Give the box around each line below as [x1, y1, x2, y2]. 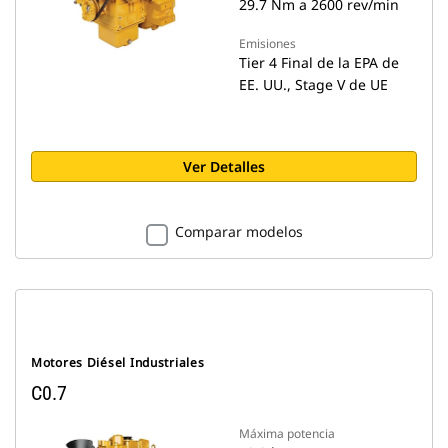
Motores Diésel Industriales [31, 354, 205, 371]
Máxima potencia [239, 425, 335, 442]
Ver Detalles [183, 157, 265, 176]
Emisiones [239, 35, 296, 52]
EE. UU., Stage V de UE [239, 75, 388, 94]
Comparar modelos [174, 222, 303, 241]
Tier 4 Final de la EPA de [239, 53, 399, 72]
